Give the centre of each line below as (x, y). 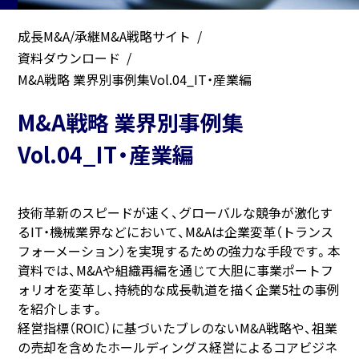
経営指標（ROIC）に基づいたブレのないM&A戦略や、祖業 (178, 328)
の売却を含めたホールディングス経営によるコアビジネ (178, 347)
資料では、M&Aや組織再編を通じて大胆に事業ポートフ (176, 270)
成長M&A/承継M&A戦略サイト (105, 36)
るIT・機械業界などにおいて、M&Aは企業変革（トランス (176, 232)
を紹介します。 (61, 309)
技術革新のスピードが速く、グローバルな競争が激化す (175, 212)
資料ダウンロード (69, 58)
